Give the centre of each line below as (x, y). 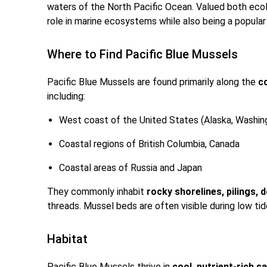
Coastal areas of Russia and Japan (131, 168)
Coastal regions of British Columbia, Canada (150, 144)
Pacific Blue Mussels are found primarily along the (153, 82)
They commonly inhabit (97, 192)
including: (66, 97)
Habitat (68, 239)
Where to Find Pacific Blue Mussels (143, 55)
